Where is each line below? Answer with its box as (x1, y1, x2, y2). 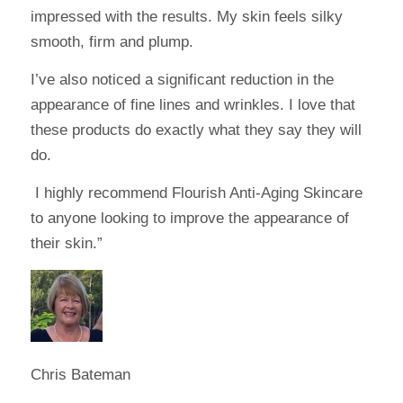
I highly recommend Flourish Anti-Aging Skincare (30, 184, 363, 202)
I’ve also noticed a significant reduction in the (30, 70, 334, 88)
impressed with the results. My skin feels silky (30, 7, 343, 25)
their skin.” (30, 235, 103, 253)
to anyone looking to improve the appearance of (30, 210, 349, 228)
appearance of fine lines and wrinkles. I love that (30, 95, 355, 113)
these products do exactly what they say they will (30, 121, 362, 139)
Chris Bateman (30, 366, 130, 384)
